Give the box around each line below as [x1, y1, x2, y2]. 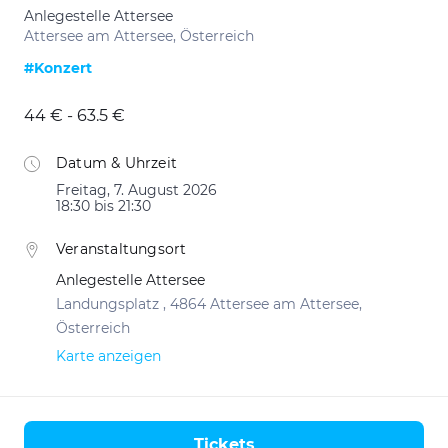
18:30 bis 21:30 [56, 197, 151, 215]
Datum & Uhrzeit [56, 154, 177, 172]
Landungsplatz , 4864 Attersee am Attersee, [56, 295, 362, 313]
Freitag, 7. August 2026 [56, 181, 217, 199]
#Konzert [24, 59, 92, 77]
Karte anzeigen [56, 347, 161, 365]
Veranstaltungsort [56, 240, 187, 258]
